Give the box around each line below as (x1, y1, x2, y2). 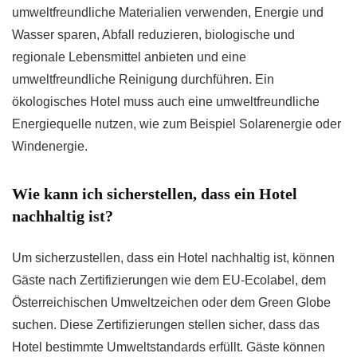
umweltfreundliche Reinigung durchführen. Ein (12, 72, 274, 86)
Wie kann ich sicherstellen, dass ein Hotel (12, 184, 297, 202)
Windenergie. (12, 139, 88, 153)
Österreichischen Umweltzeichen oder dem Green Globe (12, 295, 331, 309)
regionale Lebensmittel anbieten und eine (12, 49, 246, 64)
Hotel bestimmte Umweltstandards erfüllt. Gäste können (12, 339, 325, 354)
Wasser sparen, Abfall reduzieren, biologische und (12, 27, 295, 41)
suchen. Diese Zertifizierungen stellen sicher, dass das (12, 317, 320, 331)
